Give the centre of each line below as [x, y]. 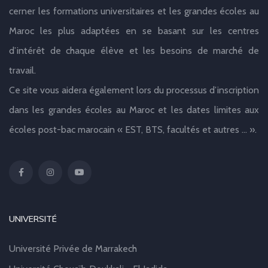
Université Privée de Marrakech [73, 249]
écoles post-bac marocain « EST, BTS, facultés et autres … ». [133, 130]
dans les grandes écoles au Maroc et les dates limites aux [134, 110]
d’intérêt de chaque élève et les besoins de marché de [134, 51]
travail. [22, 71]
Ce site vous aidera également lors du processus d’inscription [134, 90]
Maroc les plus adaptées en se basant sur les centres [134, 31]
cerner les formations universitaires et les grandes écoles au [134, 11]
